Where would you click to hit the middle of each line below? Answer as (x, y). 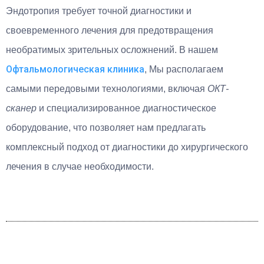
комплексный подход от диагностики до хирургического (127, 147)
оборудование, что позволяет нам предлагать (106, 127)
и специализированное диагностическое (126, 108)
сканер (21, 108)
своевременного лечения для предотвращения (110, 30)
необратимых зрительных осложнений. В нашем (112, 49)
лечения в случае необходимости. (80, 166)
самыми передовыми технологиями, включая (107, 88)
